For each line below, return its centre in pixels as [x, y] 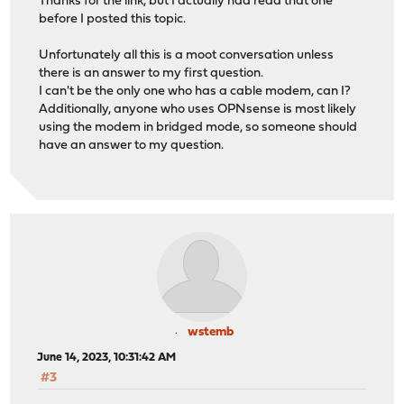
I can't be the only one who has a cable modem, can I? [195, 91]
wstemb [210, 333]
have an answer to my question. [132, 145]
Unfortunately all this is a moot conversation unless [187, 55]
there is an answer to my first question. [151, 73]
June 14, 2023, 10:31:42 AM [107, 358]
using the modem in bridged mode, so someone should [198, 127]
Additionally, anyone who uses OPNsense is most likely [198, 109]
